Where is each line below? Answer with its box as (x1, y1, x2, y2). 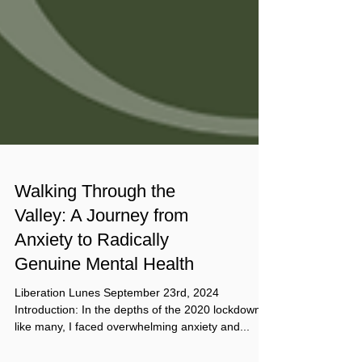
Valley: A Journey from (15, 238, 188, 258)
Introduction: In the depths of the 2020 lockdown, (15, 335, 264, 348)
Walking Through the (15, 213, 175, 234)
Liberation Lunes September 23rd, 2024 (15, 318, 219, 331)
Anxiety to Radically (15, 262, 169, 282)
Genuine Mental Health (15, 286, 194, 306)
